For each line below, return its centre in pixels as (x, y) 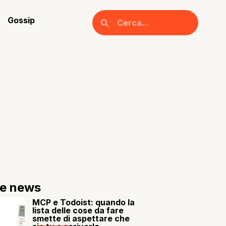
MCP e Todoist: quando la (84, 202)
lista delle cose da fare (78, 210)
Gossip (21, 20)
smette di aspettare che (81, 218)
